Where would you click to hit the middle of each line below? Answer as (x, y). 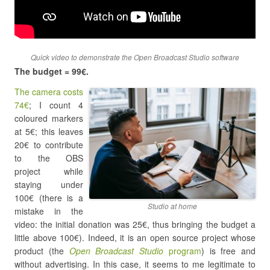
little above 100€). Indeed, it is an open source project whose (135, 237)
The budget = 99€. (52, 71)
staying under (49, 184)
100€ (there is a (49, 198)
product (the (42, 251)
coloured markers (49, 118)
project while (49, 171)
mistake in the (49, 211)
